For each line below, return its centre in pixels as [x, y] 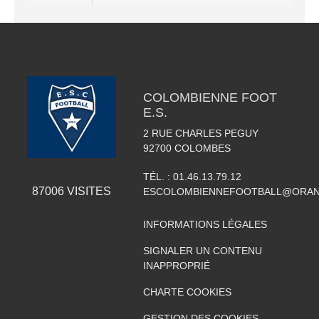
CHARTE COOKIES [187, 292]
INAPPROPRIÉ [176, 266]
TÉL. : [158, 177]
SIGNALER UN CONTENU [202, 251]
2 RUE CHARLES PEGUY [200, 134]
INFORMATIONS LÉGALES [205, 225]
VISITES [87, 191]
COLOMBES [202, 148]
